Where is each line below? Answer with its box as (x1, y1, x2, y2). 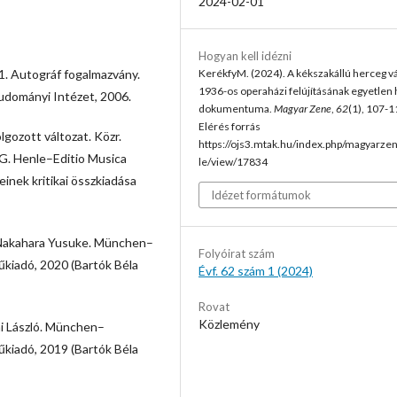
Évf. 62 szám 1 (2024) (198, 262, 313, 278)
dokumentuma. (198, 101, 274, 115)
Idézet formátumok (211, 187, 311, 202)
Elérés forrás (198, 119, 261, 133)
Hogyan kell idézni (198, 48, 292, 63)
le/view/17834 (198, 154, 268, 168)
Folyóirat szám (198, 245, 275, 261)
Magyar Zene (274, 101, 331, 115)
